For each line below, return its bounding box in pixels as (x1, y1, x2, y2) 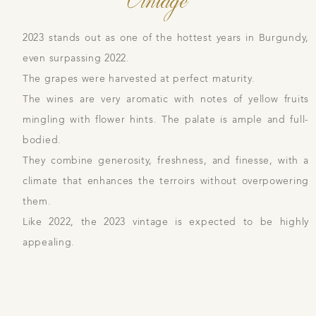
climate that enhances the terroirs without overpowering (23, 174, 309, 187)
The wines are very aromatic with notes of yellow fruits (23, 92, 309, 105)
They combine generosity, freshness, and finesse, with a (23, 154, 309, 166)
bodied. (23, 133, 65, 146)
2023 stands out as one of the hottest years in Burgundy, (23, 31, 309, 44)
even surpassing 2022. (23, 51, 130, 64)
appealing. (23, 236, 75, 248)
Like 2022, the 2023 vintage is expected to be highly (23, 215, 309, 228)
